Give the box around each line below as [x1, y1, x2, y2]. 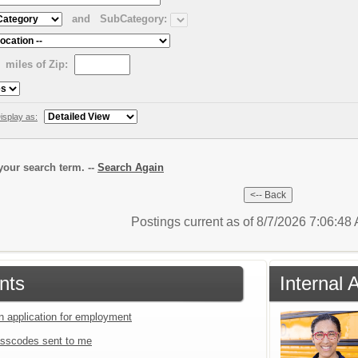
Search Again [97, 161, 164, 173]
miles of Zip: [6, 58, 68, 70]
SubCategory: [100, 13, 167, 26]
